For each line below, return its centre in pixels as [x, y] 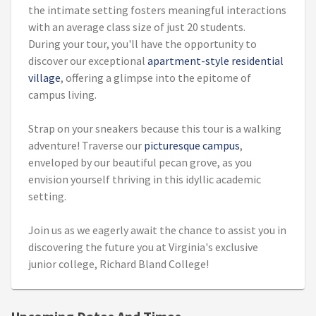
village [44, 78]
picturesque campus [192, 146]
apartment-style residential [215, 61]
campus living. [62, 95]
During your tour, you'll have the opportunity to [142, 44]
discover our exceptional [88, 61]
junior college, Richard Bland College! [119, 264]
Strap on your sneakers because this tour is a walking [155, 129]
